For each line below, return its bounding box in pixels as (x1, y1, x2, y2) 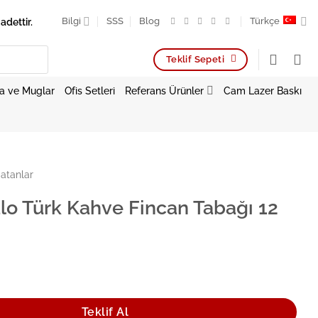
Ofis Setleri (65, 84, 116, 97)
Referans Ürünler (125, 84, 204, 97)
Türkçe (249, 16, 280, 26)
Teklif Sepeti (165, 53, 225, 65)
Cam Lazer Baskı (223, 84, 302, 97)
